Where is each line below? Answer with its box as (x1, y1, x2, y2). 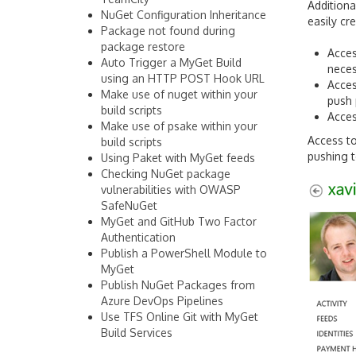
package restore (101, 40, 185, 53)
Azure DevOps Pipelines (101, 294, 223, 308)
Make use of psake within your (101, 119, 257, 133)
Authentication (101, 230, 176, 244)
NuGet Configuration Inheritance (101, 8, 266, 21)
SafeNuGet (101, 199, 157, 212)
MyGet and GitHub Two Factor (101, 215, 257, 228)
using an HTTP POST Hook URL (101, 72, 265, 85)
